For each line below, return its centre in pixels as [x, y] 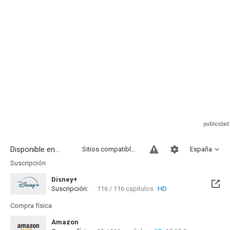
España [201, 149]
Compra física [31, 206]
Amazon [65, 222]
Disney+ [64, 179]
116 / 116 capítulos [125, 189]
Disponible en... [35, 149]
